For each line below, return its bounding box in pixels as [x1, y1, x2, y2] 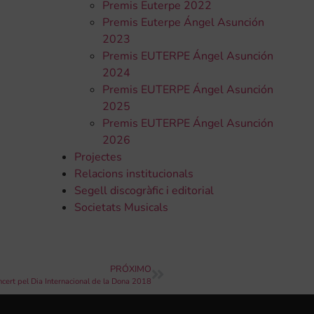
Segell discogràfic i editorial [74, 183, 214, 199]
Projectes [74, 149, 122, 165]
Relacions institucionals [74, 166, 193, 182]
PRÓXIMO [110, 262, 151, 275]
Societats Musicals [74, 200, 168, 216]
